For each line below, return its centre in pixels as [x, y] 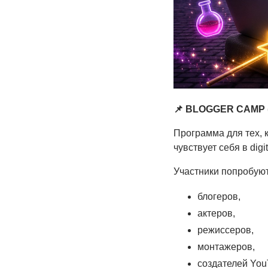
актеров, [216, 214]
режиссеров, [225, 230]
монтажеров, [226, 247]
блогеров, [219, 197]
